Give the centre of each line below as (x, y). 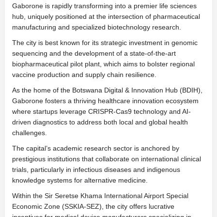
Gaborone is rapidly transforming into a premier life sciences (104, 6)
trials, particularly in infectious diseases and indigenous (96, 169)
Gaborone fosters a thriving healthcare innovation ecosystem (105, 101)
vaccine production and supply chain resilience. (84, 74)
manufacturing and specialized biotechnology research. (97, 27)
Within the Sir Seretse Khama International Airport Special (100, 195)
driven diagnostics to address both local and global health (100, 122)
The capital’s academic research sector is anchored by (96, 148)
